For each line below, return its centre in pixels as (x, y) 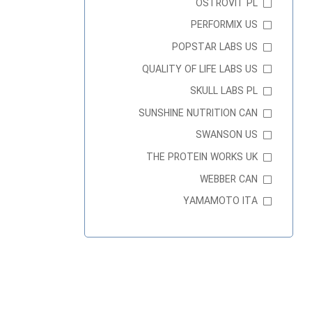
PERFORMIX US (224, 25)
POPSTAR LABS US (215, 47)
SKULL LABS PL (224, 92)
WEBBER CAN (229, 179)
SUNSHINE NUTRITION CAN (198, 113)
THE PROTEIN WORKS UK (202, 158)
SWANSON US (227, 135)
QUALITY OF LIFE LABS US (200, 69)
